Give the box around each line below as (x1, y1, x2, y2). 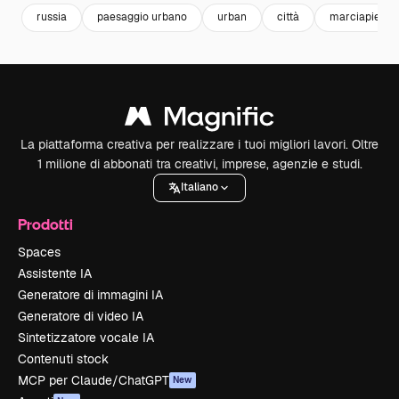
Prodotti (18, 214, 73, 233)
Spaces (18, 243, 61, 260)
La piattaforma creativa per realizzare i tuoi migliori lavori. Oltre (20, 135, 379, 152)
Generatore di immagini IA (18, 286, 163, 303)
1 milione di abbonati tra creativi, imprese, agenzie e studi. (37, 155, 362, 172)
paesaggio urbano (97, 10, 187, 25)
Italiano (181, 180, 218, 195)
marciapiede (330, 10, 393, 25)
